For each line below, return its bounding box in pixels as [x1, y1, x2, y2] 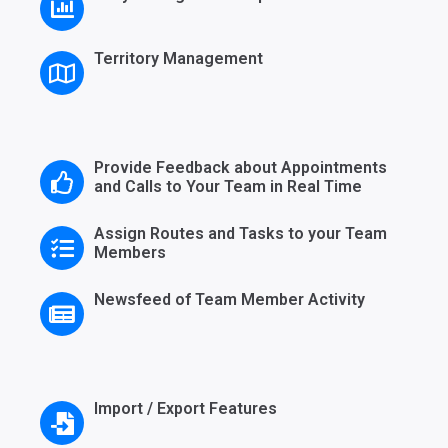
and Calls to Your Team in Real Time [94, 177, 362, 197]
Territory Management [94, 49, 263, 69]
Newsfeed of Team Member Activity [94, 290, 365, 310]
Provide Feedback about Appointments [94, 158, 387, 178]
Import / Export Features [94, 399, 277, 419]
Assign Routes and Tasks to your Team [94, 224, 387, 244]
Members [94, 243, 166, 263]
